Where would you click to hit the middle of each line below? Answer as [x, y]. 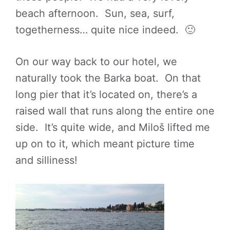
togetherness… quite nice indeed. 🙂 [105, 30]
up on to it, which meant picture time [105, 144]
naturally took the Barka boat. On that [108, 78]
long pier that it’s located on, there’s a [106, 95]
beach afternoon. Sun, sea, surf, [95, 14]
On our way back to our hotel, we [96, 62]
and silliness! [46, 160]
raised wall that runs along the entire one [115, 111]
